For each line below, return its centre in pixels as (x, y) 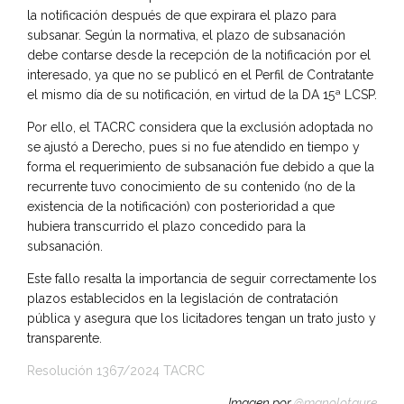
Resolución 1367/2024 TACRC (116, 370)
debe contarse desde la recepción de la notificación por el (199, 55)
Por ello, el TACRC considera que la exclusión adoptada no (200, 127)
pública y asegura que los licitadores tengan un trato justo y (202, 318)
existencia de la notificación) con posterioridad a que (181, 206)
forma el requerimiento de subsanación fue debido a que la (201, 166)
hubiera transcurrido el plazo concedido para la (166, 226)
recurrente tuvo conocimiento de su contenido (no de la (191, 186)
